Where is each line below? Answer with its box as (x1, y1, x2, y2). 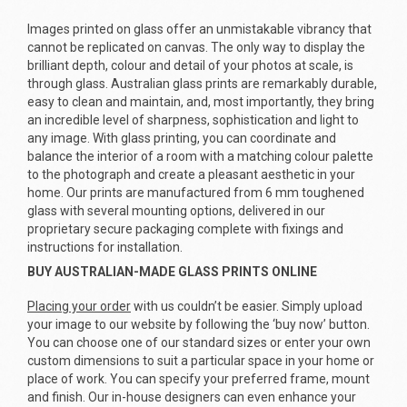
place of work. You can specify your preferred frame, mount (27, 371, 370, 386)
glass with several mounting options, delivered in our (27, 203, 325, 218)
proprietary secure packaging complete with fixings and (27, 221, 343, 236)
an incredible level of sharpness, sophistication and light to (27, 112, 359, 127)
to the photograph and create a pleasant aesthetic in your (27, 166, 355, 182)
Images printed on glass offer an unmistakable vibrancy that (27, 21, 372, 36)
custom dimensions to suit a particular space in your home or (27, 352, 374, 368)
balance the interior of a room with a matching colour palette (27, 148, 373, 164)
